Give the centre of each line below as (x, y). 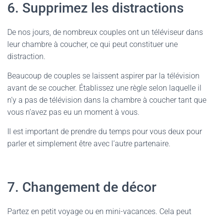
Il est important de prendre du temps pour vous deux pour (105, 132)
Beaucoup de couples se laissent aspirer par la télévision (103, 76)
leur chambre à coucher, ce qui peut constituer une (93, 44)
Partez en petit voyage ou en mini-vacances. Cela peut (99, 211)
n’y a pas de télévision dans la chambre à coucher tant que (107, 100)
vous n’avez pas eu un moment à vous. (74, 112)
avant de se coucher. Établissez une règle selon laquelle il (104, 88)
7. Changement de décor (82, 187)
